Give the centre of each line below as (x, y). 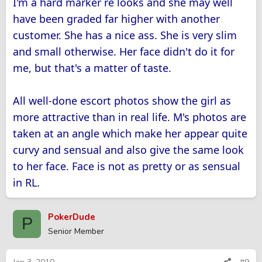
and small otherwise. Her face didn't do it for (124, 51)
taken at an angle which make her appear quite (130, 133)
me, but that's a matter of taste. (92, 68)
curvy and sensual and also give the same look (128, 149)
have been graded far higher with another (116, 18)
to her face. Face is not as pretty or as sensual (127, 166)
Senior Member (76, 231)
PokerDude (72, 217)
